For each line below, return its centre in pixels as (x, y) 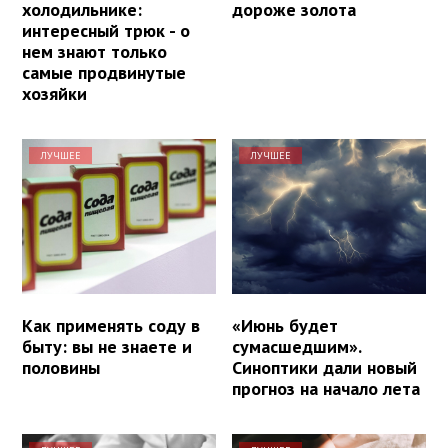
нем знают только (94, 52)
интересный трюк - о (106, 31)
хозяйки (54, 94)
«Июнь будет (285, 326)
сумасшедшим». (297, 347)
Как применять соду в (111, 326)
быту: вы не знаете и (107, 347)
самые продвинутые (104, 73)
